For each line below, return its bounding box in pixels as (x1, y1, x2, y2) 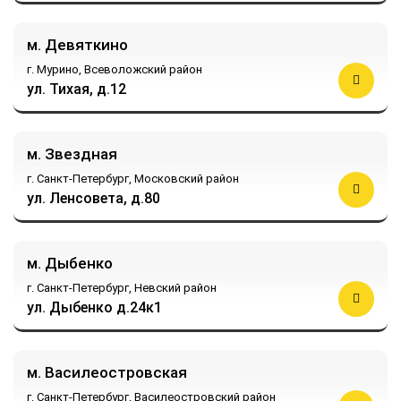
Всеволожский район (84, 62, 202, 76)
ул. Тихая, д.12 (27, 80, 126, 98)
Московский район (134, 171, 239, 185)
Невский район (134, 280, 217, 294)
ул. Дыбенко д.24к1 (27, 298, 162, 316)
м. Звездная (27, 144, 117, 163)
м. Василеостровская (27, 363, 187, 381)
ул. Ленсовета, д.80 (27, 189, 160, 207)
